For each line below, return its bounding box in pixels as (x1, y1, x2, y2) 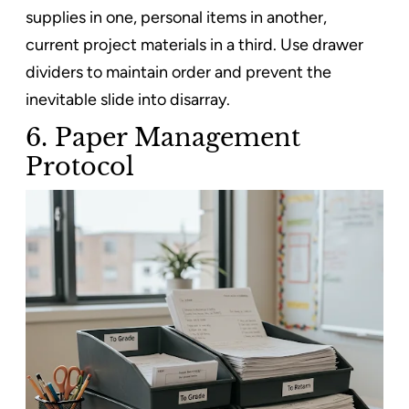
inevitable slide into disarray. (26, 89, 230, 110)
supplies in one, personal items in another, (26, 6, 327, 27)
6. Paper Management (26, 121, 300, 152)
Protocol (26, 150, 134, 182)
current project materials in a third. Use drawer (26, 34, 363, 55)
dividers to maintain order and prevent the (26, 61, 331, 82)
